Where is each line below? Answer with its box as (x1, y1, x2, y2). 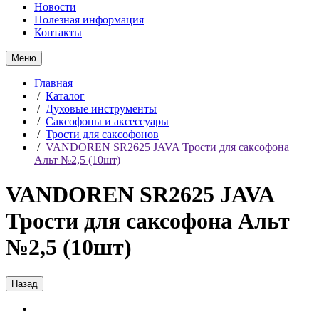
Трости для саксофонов (46, 128, 159, 140)
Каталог (46, 90, 85, 102)
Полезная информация (34, 14, 144, 26)
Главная (34, 77, 73, 89)
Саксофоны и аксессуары (46, 115, 169, 127)
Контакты (34, 26, 82, 38)
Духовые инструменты (46, 103, 157, 115)
